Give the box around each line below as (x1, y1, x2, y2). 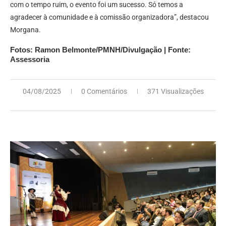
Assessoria (10, 55, 49, 64)
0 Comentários (81, 87, 127, 96)
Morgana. (10, 26, 41, 34)
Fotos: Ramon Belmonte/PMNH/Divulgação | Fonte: (10, 45, 191, 54)
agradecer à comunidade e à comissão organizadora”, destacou (10, 13, 209, 22)
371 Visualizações (147, 87, 204, 96)
